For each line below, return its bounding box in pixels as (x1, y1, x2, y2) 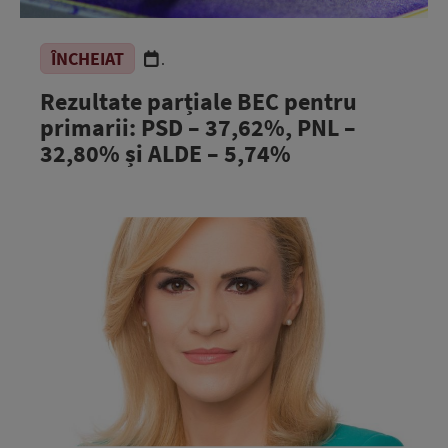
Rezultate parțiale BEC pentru (40, 86, 357, 117)
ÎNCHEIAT (51, 47, 124, 70)
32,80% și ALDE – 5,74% (40, 138, 291, 169)
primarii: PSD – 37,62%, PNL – (40, 112, 356, 143)
